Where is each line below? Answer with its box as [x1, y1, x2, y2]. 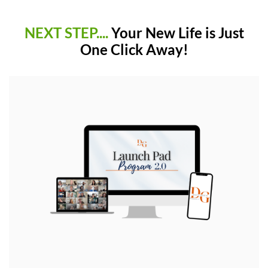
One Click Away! [80, 41, 188, 58]
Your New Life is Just [111, 24, 244, 41]
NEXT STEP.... [24, 24, 111, 41]
